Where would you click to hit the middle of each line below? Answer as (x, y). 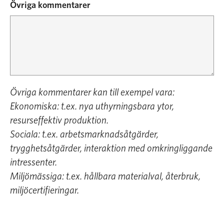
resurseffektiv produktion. (59, 120)
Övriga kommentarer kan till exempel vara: (92, 92)
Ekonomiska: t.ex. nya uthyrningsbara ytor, (92, 106)
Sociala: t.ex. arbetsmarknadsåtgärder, (84, 134)
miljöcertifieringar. (44, 190)
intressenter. (33, 162)
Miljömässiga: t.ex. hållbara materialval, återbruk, (105, 176)
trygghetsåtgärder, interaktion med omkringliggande (111, 148)
